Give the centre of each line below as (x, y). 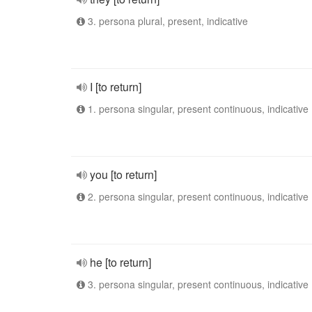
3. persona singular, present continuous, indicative (197, 284)
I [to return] (116, 87)
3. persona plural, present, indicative (166, 21)
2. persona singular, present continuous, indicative (197, 196)
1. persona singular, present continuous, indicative (197, 109)
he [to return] (120, 262)
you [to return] (123, 174)
